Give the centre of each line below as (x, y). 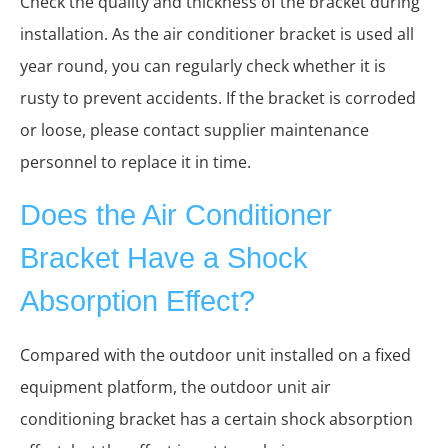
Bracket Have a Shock (164, 257)
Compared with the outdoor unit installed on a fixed (215, 354)
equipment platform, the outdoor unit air (175, 386)
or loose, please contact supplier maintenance (194, 129)
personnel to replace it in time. (135, 161)
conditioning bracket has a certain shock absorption (216, 418)
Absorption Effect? (137, 300)
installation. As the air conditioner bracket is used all (217, 33)
